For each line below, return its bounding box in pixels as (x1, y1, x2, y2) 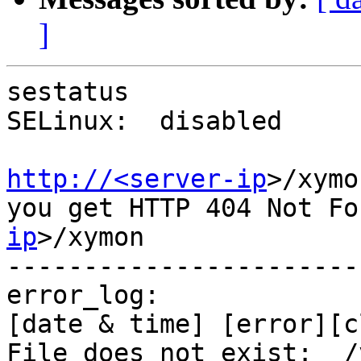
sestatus (6, 77, 129, 107)
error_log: (6, 280, 160, 310)
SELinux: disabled (6, 106, 282, 136)
